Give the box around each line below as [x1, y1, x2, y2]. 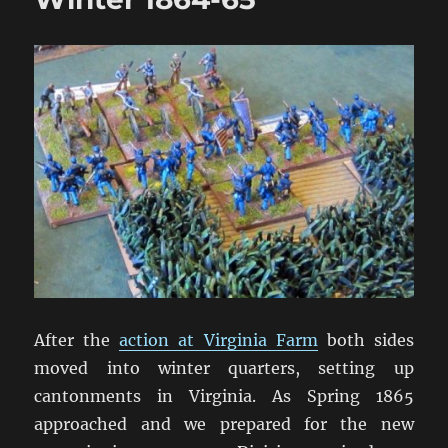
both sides [317, 329, 414, 350]
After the [34, 329, 120, 350]
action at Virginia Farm [119, 329, 318, 350]
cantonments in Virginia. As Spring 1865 [34, 385, 414, 406]
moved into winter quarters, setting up [34, 357, 414, 378]
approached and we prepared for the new [34, 413, 414, 434]
